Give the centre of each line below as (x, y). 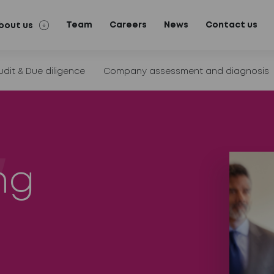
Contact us (231, 25)
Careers (128, 25)
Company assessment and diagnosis (187, 72)
